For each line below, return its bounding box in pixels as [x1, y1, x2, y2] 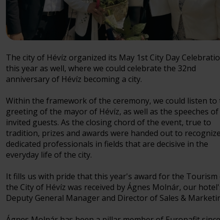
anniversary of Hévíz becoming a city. [6, 74, 142, 85]
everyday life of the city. [6, 149, 92, 161]
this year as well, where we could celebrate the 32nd [6, 63, 196, 74]
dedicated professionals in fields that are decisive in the [6, 138, 208, 150]
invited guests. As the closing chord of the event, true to [6, 117, 211, 128]
